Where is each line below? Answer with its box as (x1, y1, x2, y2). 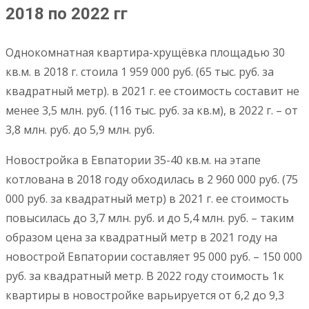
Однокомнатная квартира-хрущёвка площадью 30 (6, 45, 285, 61)
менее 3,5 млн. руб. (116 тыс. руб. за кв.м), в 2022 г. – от (6, 103, 298, 119)
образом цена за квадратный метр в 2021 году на (6, 230, 277, 246)
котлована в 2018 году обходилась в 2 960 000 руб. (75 (6, 172, 298, 188)
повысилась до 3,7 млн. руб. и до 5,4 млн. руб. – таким (6, 210, 294, 226)
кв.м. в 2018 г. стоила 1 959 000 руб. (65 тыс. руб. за (6, 64, 274, 80)
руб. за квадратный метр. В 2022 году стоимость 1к (6, 268, 284, 284)
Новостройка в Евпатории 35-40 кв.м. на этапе (6, 152, 261, 168)
